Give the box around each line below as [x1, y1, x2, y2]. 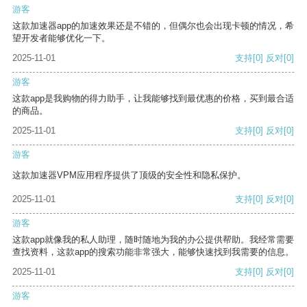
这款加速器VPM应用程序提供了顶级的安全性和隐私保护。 [12, 170, 246, 181]
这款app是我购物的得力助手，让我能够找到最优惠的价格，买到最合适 [12, 93, 294, 104]
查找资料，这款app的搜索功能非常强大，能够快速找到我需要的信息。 [12, 247, 294, 258]
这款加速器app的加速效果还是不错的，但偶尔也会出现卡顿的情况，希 [12, 21, 294, 32]
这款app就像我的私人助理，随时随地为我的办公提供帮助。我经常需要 [12, 234, 294, 245]
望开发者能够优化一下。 [12, 33, 110, 44]
